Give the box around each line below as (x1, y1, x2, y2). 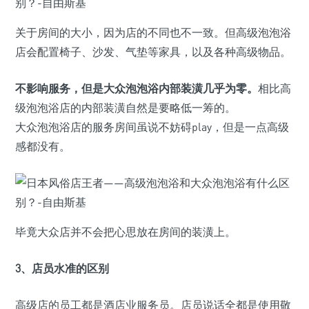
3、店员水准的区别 (15, 261, 109, 275)
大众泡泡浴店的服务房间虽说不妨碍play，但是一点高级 (15, 120, 289, 134)
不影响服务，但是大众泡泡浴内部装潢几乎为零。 (15, 81, 258, 95)
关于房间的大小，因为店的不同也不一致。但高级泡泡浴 (15, 26, 291, 39)
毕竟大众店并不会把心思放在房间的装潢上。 (15, 225, 236, 239)
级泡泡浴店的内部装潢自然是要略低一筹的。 (15, 101, 236, 114)
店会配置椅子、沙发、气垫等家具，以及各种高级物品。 (15, 45, 291, 59)
